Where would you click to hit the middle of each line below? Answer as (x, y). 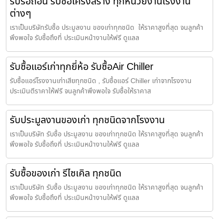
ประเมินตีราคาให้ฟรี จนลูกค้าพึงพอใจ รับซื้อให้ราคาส (80, 91)
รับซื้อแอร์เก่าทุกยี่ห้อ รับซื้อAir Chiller (82, 67)
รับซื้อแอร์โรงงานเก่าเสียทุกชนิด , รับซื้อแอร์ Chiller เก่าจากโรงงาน (101, 81)
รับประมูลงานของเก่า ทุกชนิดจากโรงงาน (87, 120)
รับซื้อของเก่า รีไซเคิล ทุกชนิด (66, 173)
